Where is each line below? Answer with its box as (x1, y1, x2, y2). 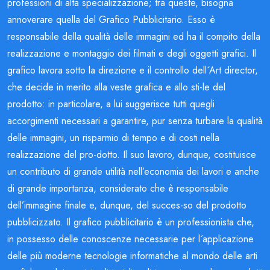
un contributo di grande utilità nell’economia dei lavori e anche (7, 164, 259, 178)
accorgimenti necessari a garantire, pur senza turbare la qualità (7, 113, 263, 128)
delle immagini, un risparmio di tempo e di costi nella (7, 130, 219, 145)
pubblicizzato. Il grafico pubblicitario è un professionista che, (7, 215, 254, 229)
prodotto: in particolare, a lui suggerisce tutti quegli (7, 96, 215, 111)
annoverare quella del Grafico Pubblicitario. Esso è (7, 12, 215, 27)
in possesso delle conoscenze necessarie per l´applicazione (7, 231, 254, 246)
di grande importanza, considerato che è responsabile (7, 181, 228, 195)
